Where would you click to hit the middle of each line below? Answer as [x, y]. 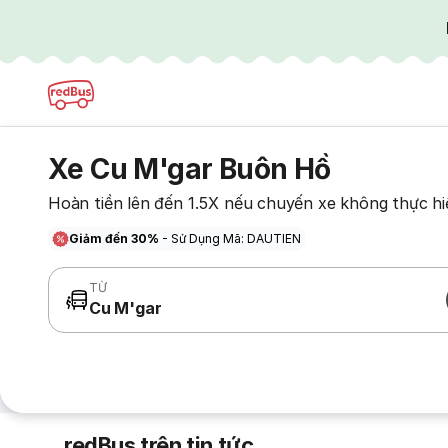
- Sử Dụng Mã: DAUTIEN [231, 238]
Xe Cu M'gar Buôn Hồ [189, 169]
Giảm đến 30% [115, 238]
